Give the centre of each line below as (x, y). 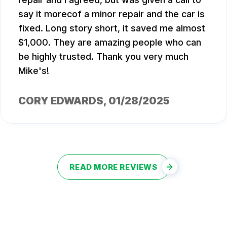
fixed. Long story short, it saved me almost (112, 28)
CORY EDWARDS (61, 101)
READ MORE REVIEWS (113, 167)
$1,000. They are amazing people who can (110, 42)
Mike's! (34, 70)
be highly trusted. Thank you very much (103, 56)
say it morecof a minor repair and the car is (111, 14)
